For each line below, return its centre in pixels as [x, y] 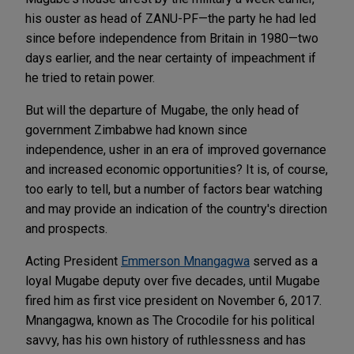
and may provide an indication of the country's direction [176, 209]
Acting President [73, 261]
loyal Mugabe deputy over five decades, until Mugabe [173, 281]
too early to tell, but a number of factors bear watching [174, 189]
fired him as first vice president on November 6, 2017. [173, 300]
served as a [284, 261]
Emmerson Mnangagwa [185, 261]
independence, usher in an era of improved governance [176, 149]
